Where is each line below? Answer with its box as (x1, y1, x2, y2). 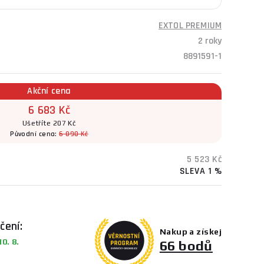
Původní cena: (10, 130, 60, 138)
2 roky (198, 35, 222, 47)
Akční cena (27, 85, 71, 97)
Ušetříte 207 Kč (22, 119, 77, 127)
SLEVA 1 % (179, 165, 222, 177)
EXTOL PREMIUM (159, 19, 222, 32)
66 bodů (159, 237, 213, 253)
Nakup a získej (159, 226, 222, 236)
